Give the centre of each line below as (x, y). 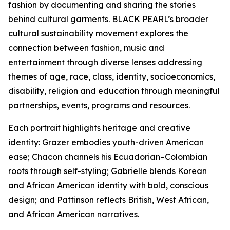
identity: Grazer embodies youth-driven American (106, 142)
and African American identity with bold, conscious (108, 185)
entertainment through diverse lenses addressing (105, 62)
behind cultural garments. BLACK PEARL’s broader (108, 19)
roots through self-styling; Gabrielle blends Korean (108, 171)
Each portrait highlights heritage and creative (99, 128)
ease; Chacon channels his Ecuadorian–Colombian (108, 156)
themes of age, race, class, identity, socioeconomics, (112, 76)
